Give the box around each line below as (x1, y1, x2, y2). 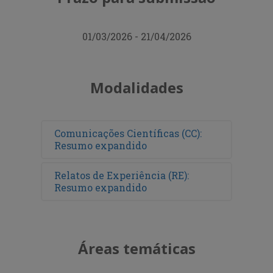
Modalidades (90, 77, 183, 98)
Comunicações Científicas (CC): (54, 127, 202, 140)
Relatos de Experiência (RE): (54, 169, 190, 182)
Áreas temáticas (77, 238, 196, 259)
